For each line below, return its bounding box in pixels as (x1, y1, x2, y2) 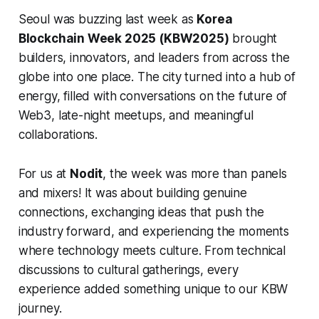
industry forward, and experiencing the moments (18, 224, 289, 239)
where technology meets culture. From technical (18, 244, 286, 258)
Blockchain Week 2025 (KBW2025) (18, 31, 229, 46)
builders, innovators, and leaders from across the (18, 51, 290, 66)
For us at (18, 167, 70, 182)
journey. (18, 301, 62, 316)
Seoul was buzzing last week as (18, 12, 197, 27)
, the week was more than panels (103, 167, 287, 182)
